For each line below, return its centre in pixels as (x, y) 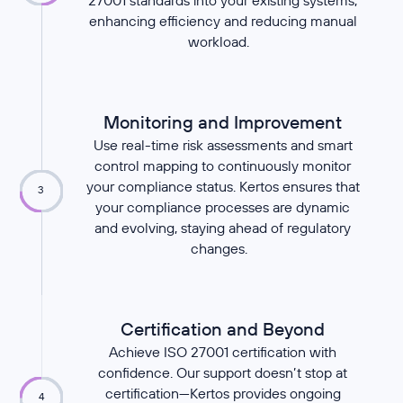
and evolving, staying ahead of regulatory (223, 228)
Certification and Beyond (223, 329)
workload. (223, 42)
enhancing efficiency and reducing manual (223, 21)
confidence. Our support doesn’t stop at (223, 373)
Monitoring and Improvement (223, 122)
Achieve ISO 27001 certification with (223, 352)
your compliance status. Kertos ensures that (223, 187)
